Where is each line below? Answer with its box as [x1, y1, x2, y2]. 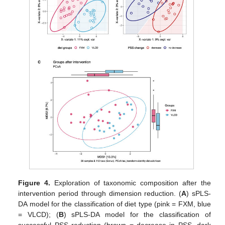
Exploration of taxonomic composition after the [50, 178, 211, 187]
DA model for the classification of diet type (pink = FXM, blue [18, 199, 211, 208]
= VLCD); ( [18, 210, 59, 218]
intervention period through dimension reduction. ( [18, 189, 182, 197]
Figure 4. [18, 178, 51, 187]
